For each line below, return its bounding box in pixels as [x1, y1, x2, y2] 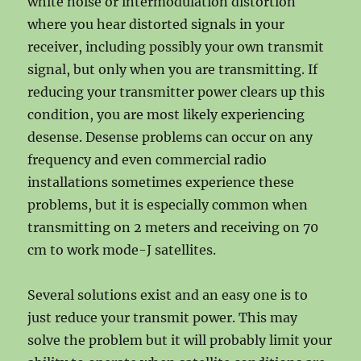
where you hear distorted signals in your [27, 15, 285, 32]
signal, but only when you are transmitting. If [27, 60, 318, 77]
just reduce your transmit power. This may [27, 309, 298, 326]
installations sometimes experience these [27, 173, 295, 190]
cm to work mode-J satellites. [27, 241, 217, 258]
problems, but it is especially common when [27, 196, 309, 213]
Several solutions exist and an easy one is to [27, 286, 309, 303]
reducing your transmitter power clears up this [27, 83, 326, 100]
